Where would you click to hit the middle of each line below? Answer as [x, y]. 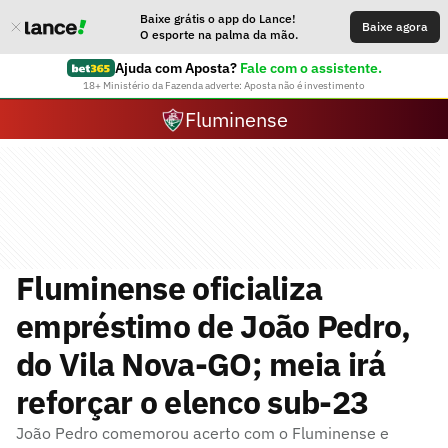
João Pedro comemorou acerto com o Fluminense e [202, 433]
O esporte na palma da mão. [219, 34]
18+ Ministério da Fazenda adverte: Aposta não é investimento [224, 85]
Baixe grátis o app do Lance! [218, 18]
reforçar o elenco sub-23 [192, 402]
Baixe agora [395, 26]
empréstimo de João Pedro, [213, 326]
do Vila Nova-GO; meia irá [201, 364]
